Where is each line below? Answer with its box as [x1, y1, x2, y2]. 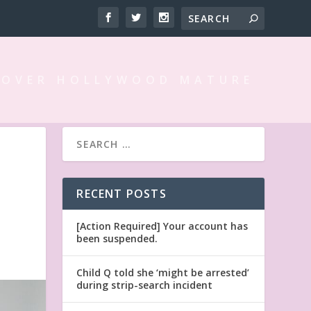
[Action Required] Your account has [76, 219, 249, 233]
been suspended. [76, 231, 158, 245]
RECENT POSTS [76, 185, 167, 201]
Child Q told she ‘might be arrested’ [76, 265, 250, 279]
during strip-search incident [76, 278, 213, 292]
